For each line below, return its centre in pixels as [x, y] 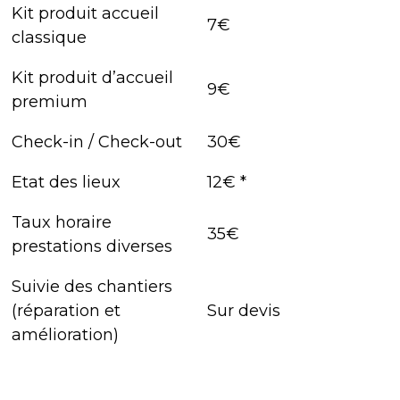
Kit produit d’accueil [93, 78]
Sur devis [244, 311]
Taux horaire [62, 223]
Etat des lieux [69, 183]
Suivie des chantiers [92, 287]
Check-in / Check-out [100, 142]
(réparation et [67, 311]
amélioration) [66, 335]
